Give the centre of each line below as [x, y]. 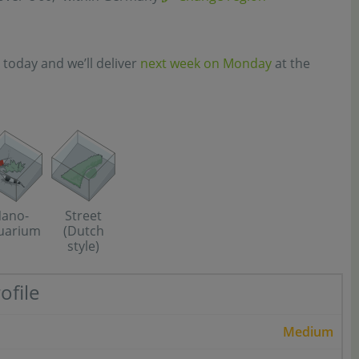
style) [84, 246]
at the [291, 63]
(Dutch [83, 231]
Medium [308, 332]
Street [84, 216]
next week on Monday [206, 63]
